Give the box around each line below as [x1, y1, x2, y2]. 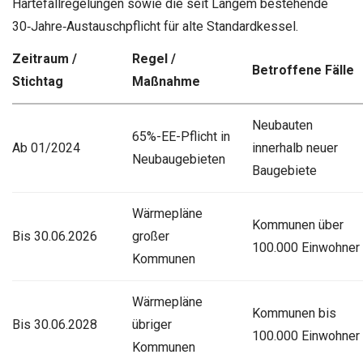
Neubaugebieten [131, 151, 225, 167]
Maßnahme [131, 73, 200, 89]
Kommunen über [251, 216, 344, 233]
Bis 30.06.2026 [12, 228, 97, 244]
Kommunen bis [251, 305, 336, 321]
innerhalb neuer [251, 139, 338, 156]
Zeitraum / [12, 50, 77, 66]
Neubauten [251, 117, 313, 133]
